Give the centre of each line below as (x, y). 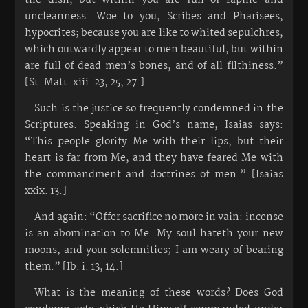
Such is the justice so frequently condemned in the (159, 108)
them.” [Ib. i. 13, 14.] (74, 266)
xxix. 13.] (46, 191)
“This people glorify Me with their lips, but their (154, 141)
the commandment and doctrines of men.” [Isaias (154, 174)
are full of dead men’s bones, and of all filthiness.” (154, 66)
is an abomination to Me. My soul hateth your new (154, 233)
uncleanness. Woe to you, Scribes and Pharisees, (154, 16)
